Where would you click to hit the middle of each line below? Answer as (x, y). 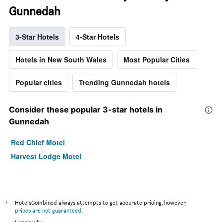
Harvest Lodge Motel (46, 156)
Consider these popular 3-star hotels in (86, 109)
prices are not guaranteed (48, 210)
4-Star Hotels (98, 36)
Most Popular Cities (157, 59)
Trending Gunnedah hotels (124, 82)
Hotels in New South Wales (61, 59)
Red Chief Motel (38, 142)
